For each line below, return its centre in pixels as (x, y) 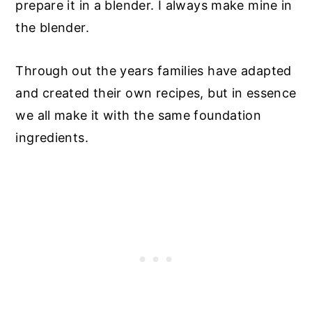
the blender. (52, 27)
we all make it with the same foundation (139, 115)
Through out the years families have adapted (154, 70)
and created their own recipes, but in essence (156, 93)
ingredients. (52, 137)
